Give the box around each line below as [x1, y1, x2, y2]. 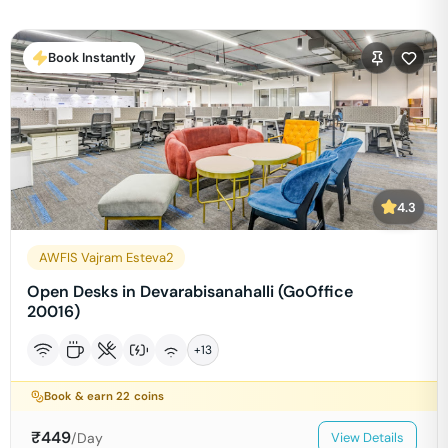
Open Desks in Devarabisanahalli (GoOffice [27, 281, 353, 302]
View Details [331, 429, 404, 446]
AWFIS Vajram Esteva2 [39, 249, 173, 266]
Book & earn [44, 389, 117, 404]
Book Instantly [48, 49, 136, 66]
